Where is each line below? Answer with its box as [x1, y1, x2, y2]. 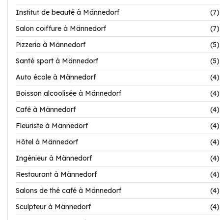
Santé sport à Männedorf [16, 56, 98, 65]
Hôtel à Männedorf [16, 137, 78, 146]
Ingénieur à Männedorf [16, 154, 92, 163]
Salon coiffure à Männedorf [16, 24, 106, 33]
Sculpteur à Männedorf [16, 202, 91, 211]
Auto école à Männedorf [16, 73, 96, 82]
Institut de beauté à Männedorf [16, 8, 119, 17]
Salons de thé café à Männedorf [16, 186, 121, 195]
